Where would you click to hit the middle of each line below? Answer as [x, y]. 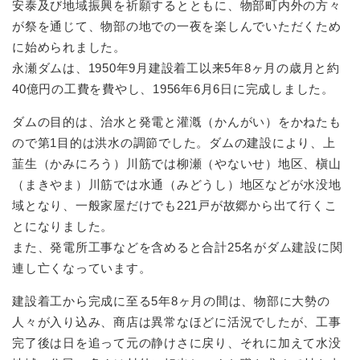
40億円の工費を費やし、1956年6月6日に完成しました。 [173, 88]
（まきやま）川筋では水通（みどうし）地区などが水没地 [177, 184]
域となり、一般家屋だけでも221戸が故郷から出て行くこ [175, 205]
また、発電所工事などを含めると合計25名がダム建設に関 [178, 247]
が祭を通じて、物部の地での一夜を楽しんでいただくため [177, 26]
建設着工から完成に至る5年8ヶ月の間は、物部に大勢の [171, 301]
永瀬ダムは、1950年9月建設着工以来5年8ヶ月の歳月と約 [176, 67]
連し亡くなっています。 [82, 268]
